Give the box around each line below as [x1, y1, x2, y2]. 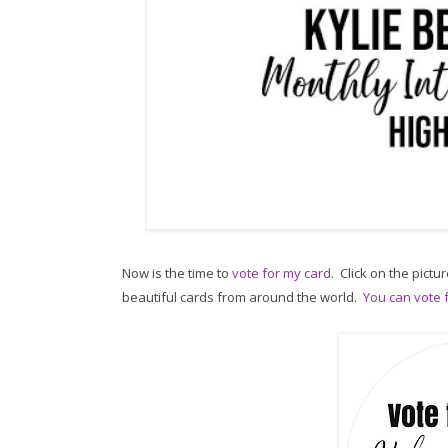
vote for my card [232, 263, 331, 282]
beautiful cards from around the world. [122, 287, 363, 306]
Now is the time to [122, 263, 232, 282]
